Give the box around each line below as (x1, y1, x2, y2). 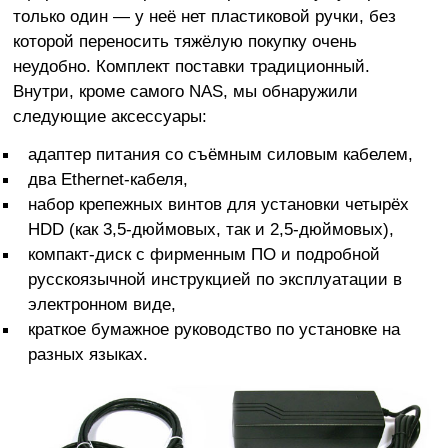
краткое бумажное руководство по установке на (28, 319, 400, 340)
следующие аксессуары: (12, 106, 207, 127)
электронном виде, (28, 294, 176, 315)
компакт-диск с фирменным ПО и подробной (28, 244, 380, 265)
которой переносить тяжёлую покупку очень (12, 31, 357, 52)
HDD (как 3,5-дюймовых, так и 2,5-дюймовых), (28, 219, 394, 240)
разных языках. (28, 344, 148, 365)
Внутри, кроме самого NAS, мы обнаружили (12, 81, 358, 102)
